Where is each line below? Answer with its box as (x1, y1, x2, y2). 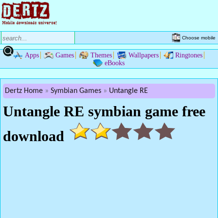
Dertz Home (5, 87, 43, 95)
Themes (90, 52, 112, 59)
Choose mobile (182, 35, 216, 40)
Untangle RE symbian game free (3, 103, 205, 119)
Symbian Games (51, 87, 101, 95)
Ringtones (175, 52, 202, 59)
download (3, 128, 64, 144)
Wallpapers (128, 52, 159, 59)
